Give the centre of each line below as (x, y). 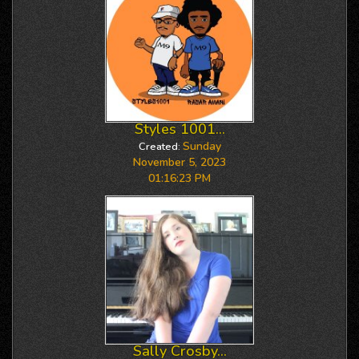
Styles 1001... (179, 129)
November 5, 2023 (179, 162)
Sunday (202, 146)
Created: (159, 147)
